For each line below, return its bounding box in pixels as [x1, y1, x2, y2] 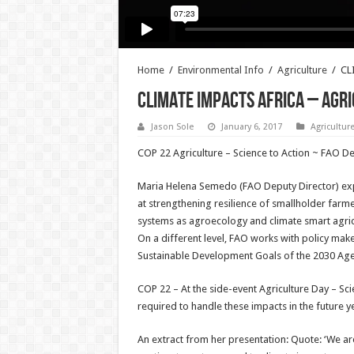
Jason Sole [150, 121, 194, 132]
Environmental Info [177, 63, 264, 76]
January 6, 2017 [220, 121, 282, 132]
